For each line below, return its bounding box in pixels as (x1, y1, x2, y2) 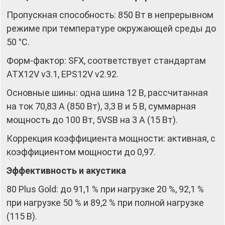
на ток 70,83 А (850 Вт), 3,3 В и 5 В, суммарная (7, 100, 196, 111)
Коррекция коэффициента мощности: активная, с (7, 133, 215, 144)
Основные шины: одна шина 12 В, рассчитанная (7, 87, 208, 98)
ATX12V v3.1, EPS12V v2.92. (7, 68, 119, 79)
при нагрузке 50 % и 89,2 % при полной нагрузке (7, 197, 204, 208)
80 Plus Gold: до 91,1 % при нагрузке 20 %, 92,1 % (7, 183, 204, 194)
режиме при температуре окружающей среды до (7, 23, 216, 34)
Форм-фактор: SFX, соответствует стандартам (7, 55, 206, 66)
